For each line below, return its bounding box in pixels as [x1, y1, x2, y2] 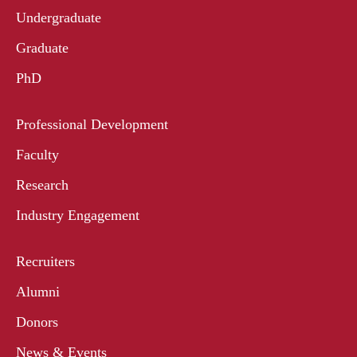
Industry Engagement [16, 207, 139, 224]
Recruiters [16, 253, 75, 270]
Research [16, 177, 69, 194]
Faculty [16, 147, 59, 163]
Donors [16, 314, 58, 331]
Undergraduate [16, 10, 101, 26]
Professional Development [16, 116, 168, 133]
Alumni [16, 284, 60, 300]
